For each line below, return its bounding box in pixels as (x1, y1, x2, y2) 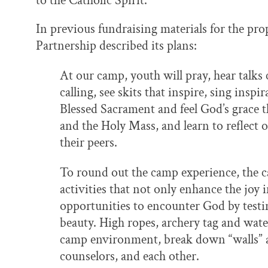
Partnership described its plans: (36, 37, 197, 55)
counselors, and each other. (60, 248, 199, 266)
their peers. (60, 134, 117, 152)
